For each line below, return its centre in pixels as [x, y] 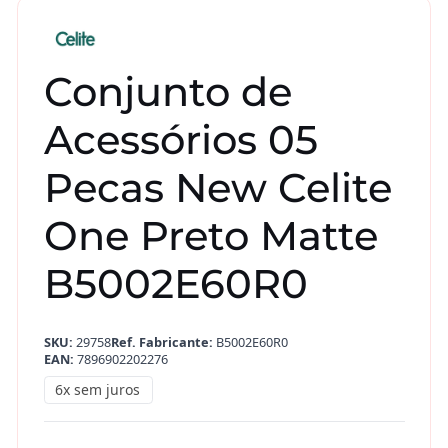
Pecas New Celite [217, 188]
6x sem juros [98, 390]
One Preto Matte [210, 236]
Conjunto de [167, 92]
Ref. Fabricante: [161, 341]
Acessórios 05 [180, 140]
